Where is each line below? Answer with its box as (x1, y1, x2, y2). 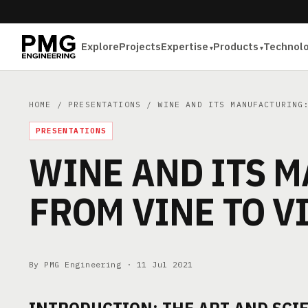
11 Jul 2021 (136, 259, 193, 269)
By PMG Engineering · (29, 259, 137, 269)
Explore (81, 40, 120, 53)
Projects (119, 40, 162, 53)
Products (213, 40, 259, 53)
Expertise (161, 40, 209, 53)
